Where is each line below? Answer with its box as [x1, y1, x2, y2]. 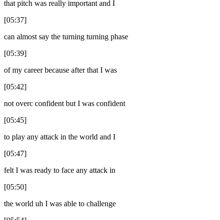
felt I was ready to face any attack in [4, 165, 115, 174]
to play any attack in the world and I [4, 132, 115, 141]
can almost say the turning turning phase [4, 32, 128, 41]
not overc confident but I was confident [4, 99, 125, 108]
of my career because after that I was [4, 65, 117, 74]
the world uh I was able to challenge [4, 199, 116, 208]
